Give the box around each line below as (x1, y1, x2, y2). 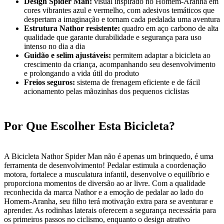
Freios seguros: (24, 77, 75, 86)
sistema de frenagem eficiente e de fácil (75, 77, 200, 86)
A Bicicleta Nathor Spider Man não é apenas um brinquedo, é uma (4, 151, 213, 160)
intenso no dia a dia (24, 41, 85, 50)
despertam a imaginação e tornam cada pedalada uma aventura (24, 14, 220, 23)
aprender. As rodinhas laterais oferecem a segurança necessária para (4, 205, 216, 214)
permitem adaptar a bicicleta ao (111, 50, 210, 59)
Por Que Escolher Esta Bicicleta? (4, 119, 175, 132)
